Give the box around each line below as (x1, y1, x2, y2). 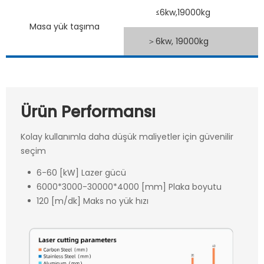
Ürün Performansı (21, 101, 156, 123)
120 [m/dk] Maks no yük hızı (36, 194, 148, 207)
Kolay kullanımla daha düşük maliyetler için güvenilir (21, 131, 233, 143)
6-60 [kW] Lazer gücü (36, 166, 126, 179)
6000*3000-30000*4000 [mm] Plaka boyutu (36, 180, 222, 193)
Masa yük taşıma (29, 21, 100, 33)
